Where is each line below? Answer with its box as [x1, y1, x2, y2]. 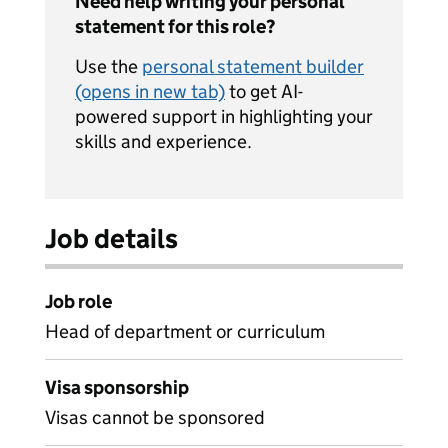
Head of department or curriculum [45, 320, 325, 343]
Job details [45, 222, 178, 255]
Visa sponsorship [45, 376, 189, 399]
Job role [45, 290, 112, 313]
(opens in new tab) [75, 80, 225, 103]
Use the [75, 55, 142, 78]
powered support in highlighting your [75, 105, 373, 128]
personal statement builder [142, 55, 364, 78]
